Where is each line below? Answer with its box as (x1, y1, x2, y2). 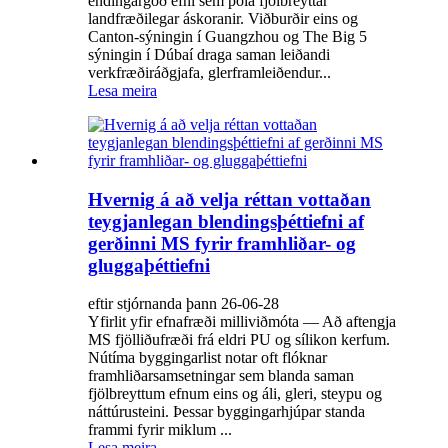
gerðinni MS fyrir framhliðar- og (88, 232, 356, 254)
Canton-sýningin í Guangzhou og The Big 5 (88, 28, 367, 46)
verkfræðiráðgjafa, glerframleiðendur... (88, 64, 331, 82)
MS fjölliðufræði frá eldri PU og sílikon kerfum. (88, 331, 390, 349)
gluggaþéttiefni (88, 254, 210, 276)
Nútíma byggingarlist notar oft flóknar (88, 349, 327, 367)
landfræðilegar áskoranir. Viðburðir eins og (88, 10, 358, 28)
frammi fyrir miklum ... (88, 421, 232, 439)
